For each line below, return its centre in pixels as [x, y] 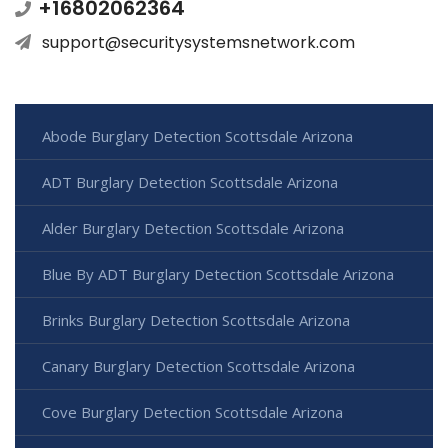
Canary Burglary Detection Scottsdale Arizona [198, 365]
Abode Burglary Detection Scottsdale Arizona [197, 135]
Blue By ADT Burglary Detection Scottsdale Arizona [218, 273]
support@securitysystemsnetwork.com [198, 42]
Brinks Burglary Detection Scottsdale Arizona [196, 319]
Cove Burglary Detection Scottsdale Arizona [192, 411]
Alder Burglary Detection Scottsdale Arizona [193, 227]
